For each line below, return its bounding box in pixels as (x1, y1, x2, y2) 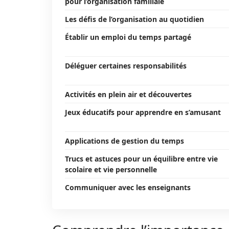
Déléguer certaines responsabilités (65, 61, 187, 71)
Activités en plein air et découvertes (65, 89, 192, 99)
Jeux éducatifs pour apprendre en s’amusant (65, 107, 221, 117)
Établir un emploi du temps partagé (65, 32, 191, 42)
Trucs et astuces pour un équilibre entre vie (65, 154, 218, 164)
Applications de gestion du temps (65, 136, 184, 146)
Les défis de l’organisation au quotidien (65, 14, 204, 24)
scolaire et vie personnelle (65, 165, 157, 174)
